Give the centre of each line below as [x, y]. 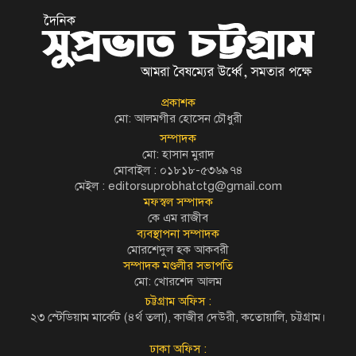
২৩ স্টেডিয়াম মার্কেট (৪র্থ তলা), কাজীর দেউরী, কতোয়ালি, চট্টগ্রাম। [178, 317]
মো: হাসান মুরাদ [178, 155]
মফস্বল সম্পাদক [178, 202]
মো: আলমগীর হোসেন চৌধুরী [178, 119]
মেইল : [91, 186]
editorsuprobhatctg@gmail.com [195, 186]
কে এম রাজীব [178, 218]
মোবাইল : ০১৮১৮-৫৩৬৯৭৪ [178, 170]
